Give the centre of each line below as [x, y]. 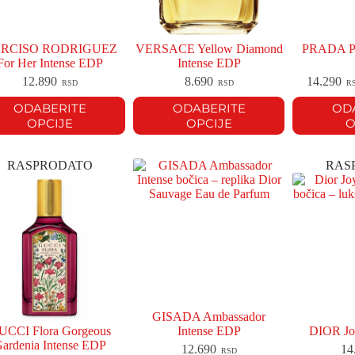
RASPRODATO [50, 166]
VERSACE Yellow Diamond [209, 49]
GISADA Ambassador [209, 317]
